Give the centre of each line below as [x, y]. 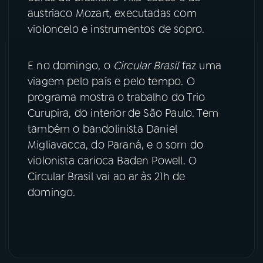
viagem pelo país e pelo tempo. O [111, 82]
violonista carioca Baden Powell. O [112, 161]
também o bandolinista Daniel [103, 129]
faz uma [200, 66]
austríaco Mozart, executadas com [112, 14]
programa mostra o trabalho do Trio [117, 98]
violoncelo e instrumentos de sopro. [116, 30]
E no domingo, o [70, 66]
